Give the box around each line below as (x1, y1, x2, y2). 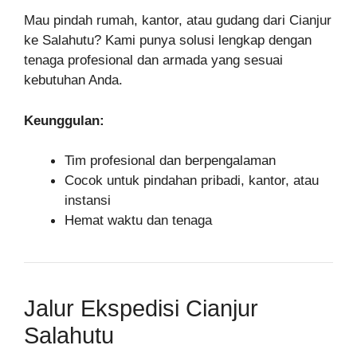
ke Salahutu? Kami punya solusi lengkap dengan (24, 33, 312, 48)
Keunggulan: (24, 112, 104, 128)
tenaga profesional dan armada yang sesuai (24, 53, 283, 68)
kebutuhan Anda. (24, 73, 123, 88)
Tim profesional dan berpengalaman (65, 153, 276, 168)
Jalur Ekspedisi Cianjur (24, 296, 258, 321)
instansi (65, 193, 111, 208)
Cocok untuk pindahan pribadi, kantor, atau (65, 173, 319, 188)
